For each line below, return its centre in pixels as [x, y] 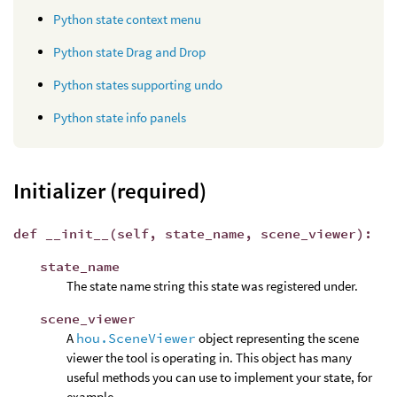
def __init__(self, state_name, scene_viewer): [193, 233]
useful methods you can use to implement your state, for [219, 377]
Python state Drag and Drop [129, 52]
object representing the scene [277, 338]
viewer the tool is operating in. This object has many [209, 357]
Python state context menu [127, 19]
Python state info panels [120, 118]
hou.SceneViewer [136, 338]
